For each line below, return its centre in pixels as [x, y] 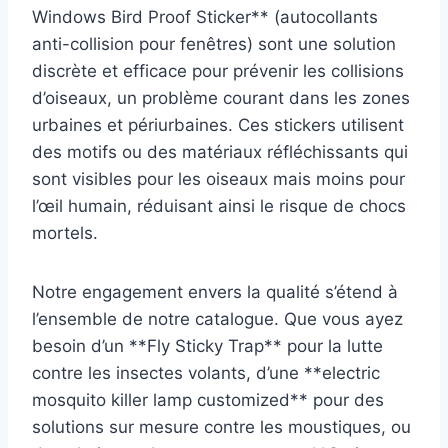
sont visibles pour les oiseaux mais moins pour [218, 178]
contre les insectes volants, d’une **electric [206, 372]
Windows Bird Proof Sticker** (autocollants [205, 16]
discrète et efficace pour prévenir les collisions [218, 70]
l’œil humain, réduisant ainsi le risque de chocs [219, 205]
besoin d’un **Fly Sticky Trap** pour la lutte [207, 345]
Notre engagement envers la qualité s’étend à [215, 291]
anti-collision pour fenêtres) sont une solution [214, 43]
